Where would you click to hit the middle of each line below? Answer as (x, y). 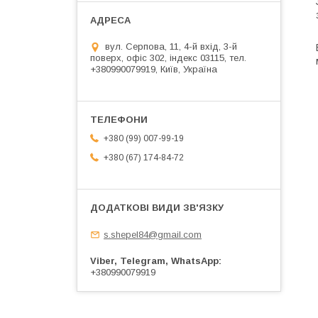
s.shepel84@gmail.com (153, 234)
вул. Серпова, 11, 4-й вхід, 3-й (171, 47)
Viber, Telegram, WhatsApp (154, 261)
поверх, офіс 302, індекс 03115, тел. (168, 58)
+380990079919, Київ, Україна (154, 70)
